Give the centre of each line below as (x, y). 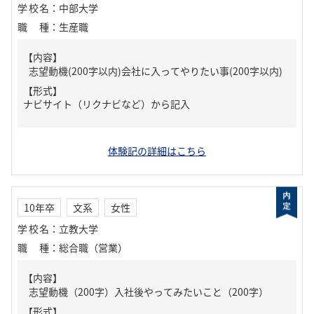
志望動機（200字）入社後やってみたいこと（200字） (149, 292)
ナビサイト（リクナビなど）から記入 (107, 104)
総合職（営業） (93, 247)
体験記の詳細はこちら (157, 151)
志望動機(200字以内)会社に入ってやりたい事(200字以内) (156, 71)
